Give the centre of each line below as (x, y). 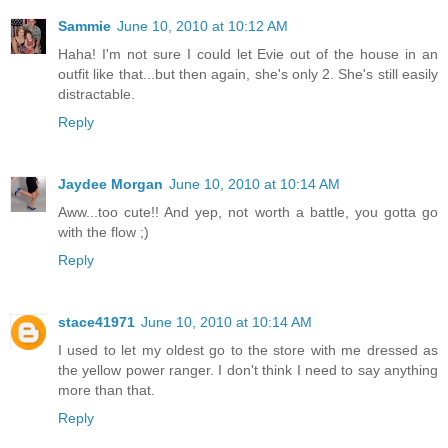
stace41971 (96, 321)
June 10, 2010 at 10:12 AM (202, 25)
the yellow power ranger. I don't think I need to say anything (248, 369)
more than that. (106, 389)
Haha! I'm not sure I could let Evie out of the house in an (248, 53)
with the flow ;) (103, 231)
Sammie (84, 25)
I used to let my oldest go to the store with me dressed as (248, 349)
